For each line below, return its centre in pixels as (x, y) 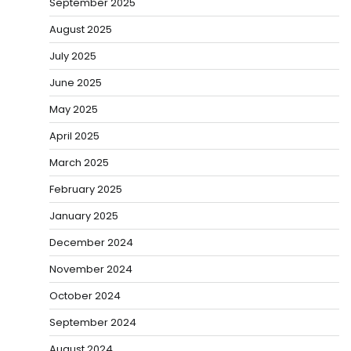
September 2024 (93, 323)
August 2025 (81, 30)
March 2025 (79, 163)
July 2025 (73, 56)
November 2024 (91, 270)
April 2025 (74, 136)
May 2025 (74, 110)
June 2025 (76, 83)
